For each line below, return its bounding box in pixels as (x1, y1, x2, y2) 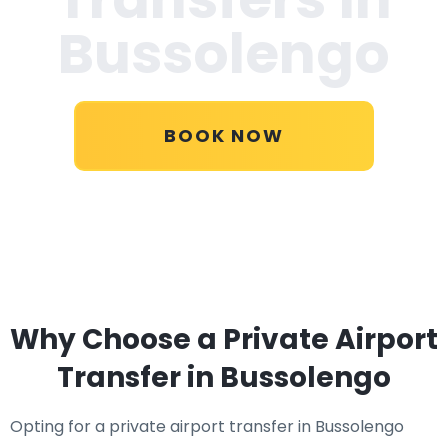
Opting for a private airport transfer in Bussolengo (10, 415, 404, 438)
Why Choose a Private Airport (10, 320, 438, 359)
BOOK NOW (164, 123, 284, 148)
